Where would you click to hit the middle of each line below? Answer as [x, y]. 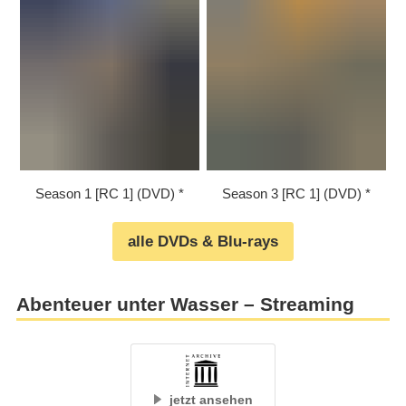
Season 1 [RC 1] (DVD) [105, 194]
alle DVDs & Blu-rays [203, 242]
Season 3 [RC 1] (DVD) [292, 194]
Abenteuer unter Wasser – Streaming [185, 304]
